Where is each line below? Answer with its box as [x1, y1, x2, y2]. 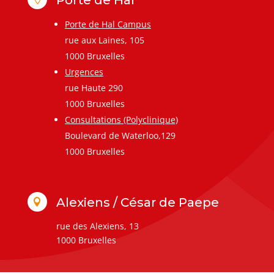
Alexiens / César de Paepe [56, 194, 219, 210]
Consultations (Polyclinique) [64, 113, 178, 125]
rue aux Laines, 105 [64, 34, 144, 46]
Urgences [64, 65, 103, 78]
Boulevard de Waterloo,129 [64, 129, 176, 141]
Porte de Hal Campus [64, 18, 151, 30]
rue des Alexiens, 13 [56, 220, 139, 232]
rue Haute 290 [64, 81, 123, 94]
